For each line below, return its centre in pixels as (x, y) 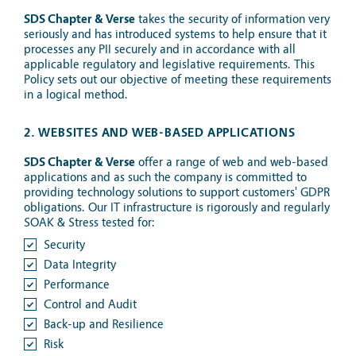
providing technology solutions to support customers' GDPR (177, 192)
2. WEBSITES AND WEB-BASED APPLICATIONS (160, 133)
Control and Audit (90, 304)
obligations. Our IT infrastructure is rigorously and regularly (177, 207)
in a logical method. (76, 95)
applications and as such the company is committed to (165, 177)
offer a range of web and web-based (232, 162)
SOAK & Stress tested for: (89, 222)
